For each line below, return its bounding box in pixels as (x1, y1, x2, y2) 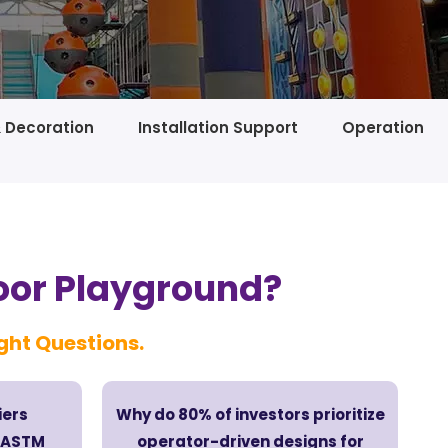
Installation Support (138, 117, 298, 138)
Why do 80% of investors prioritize (115, 404, 385, 425)
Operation (342, 117, 424, 138)
